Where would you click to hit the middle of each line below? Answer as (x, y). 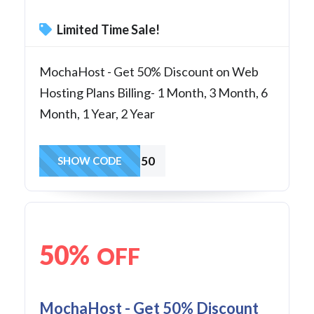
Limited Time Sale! (107, 29)
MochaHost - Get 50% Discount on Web (149, 71)
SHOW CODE (90, 160)
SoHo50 (132, 161)
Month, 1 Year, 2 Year (97, 113)
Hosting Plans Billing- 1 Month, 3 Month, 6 (153, 92)
